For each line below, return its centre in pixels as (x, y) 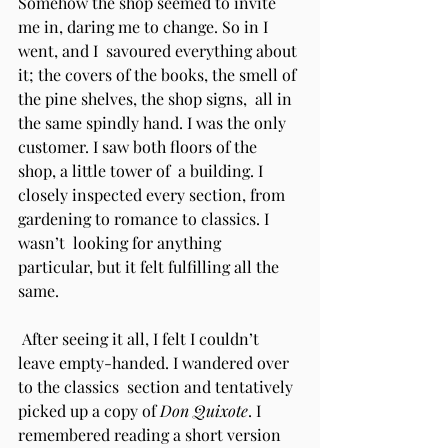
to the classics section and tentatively (157, 386)
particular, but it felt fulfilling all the (150, 266)
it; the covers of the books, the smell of (159, 74)
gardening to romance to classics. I (145, 218)
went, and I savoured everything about (159, 50)
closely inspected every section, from (153, 194)
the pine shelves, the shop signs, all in (157, 98)
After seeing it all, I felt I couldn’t (140, 338)
